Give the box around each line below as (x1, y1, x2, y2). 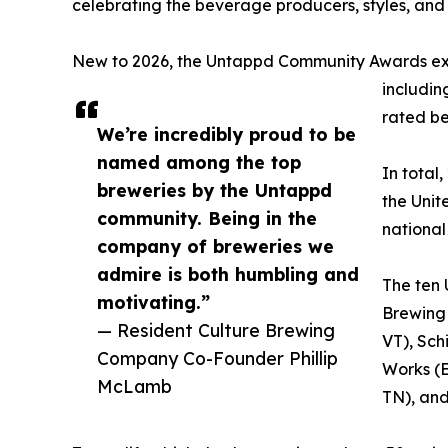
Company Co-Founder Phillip (97, 347, 338, 370)
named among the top (97, 151, 301, 174)
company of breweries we (97, 235, 334, 258)
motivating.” (97, 291, 210, 314)
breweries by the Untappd (97, 179, 332, 202)
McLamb (97, 375, 172, 398)
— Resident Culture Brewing (97, 319, 335, 342)
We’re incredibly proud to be (97, 123, 356, 146)
